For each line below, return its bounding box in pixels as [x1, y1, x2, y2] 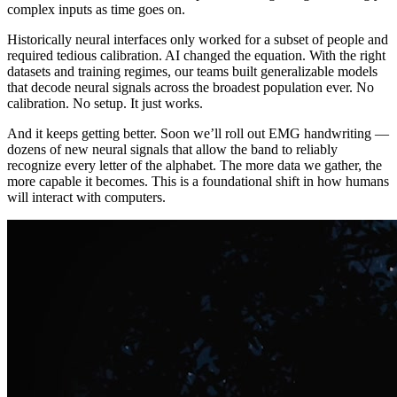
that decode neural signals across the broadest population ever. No [7, 80, 374, 96]
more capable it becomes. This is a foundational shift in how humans [7, 174, 389, 190]
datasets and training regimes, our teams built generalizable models [7, 64, 378, 80]
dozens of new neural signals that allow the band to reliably [7, 142, 338, 158]
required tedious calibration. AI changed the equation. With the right [7, 48, 385, 64]
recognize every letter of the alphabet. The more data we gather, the [7, 158, 382, 174]
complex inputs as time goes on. [7, 2, 185, 18]
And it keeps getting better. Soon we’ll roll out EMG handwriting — [7, 126, 389, 142]
